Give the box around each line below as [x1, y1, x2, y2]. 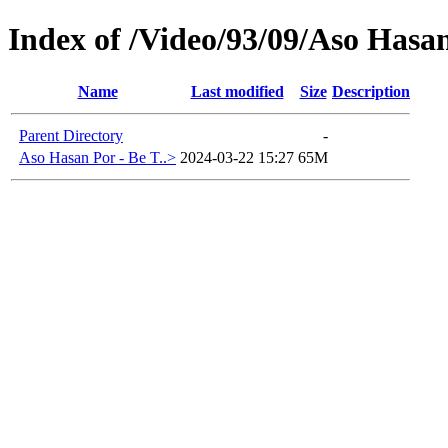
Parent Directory [19, 126, 123, 144]
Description [332, 82, 410, 100]
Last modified [190, 82, 284, 100]
